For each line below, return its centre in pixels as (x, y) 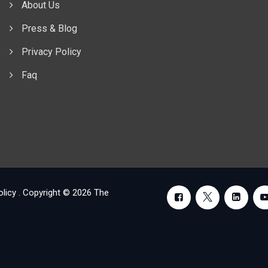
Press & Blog (49, 28)
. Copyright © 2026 (56, 193)
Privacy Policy (51, 52)
